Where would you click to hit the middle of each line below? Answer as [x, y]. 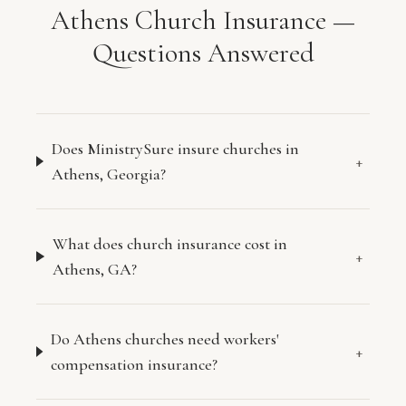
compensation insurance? [134, 364]
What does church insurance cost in [169, 244]
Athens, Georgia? [108, 174]
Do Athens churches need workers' [164, 339]
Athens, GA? [94, 269]
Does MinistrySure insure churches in [175, 149]
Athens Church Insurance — [203, 20]
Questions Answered [203, 53]
